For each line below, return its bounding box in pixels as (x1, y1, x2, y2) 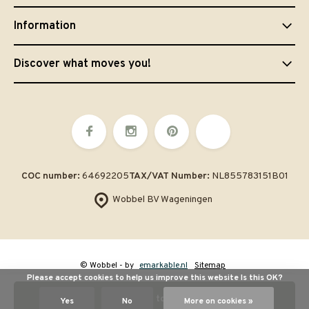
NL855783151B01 (209, 170, 288, 183)
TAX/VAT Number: (128, 170, 210, 183)
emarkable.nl (139, 260, 188, 272)
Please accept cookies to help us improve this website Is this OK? (26, 272, 283, 283)
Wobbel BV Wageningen (112, 194, 212, 206)
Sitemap (195, 260, 226, 272)
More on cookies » (183, 296, 253, 307)
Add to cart (135, 292, 187, 305)
